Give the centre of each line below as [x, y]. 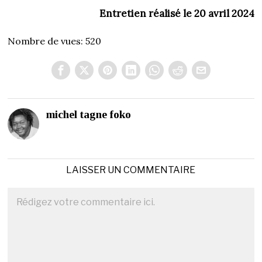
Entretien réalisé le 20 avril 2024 [177, 14]
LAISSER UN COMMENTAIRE [131, 170]
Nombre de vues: [46, 41]
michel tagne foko [89, 115]
